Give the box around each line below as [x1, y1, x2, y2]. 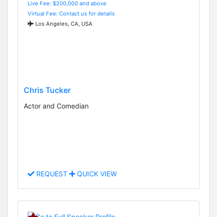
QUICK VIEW [75, 170, 117, 178]
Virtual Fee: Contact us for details [28, 10, 115, 17]
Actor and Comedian [24, 101, 89, 110]
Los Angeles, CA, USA [34, 20, 93, 27]
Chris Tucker [24, 85, 71, 95]
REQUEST [34, 170, 69, 178]
